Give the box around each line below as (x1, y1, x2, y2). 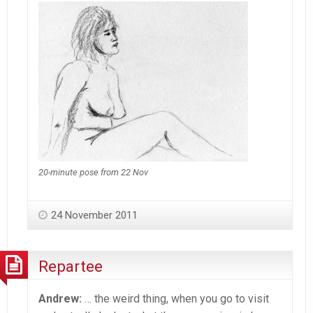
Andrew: (38, 292, 82, 306)
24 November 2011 (51, 209, 138, 222)
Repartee (38, 256, 103, 275)
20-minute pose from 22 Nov (38, 167, 148, 178)
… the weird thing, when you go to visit (82, 292, 269, 306)
